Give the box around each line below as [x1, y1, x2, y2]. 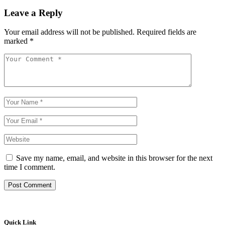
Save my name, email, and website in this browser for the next [16, 154, 212, 163]
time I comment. [4, 163, 55, 172]
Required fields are [137, 28, 196, 37]
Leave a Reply [4, 7, 63, 18]
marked [4, 37, 30, 46]
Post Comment [8, 181, 52, 189]
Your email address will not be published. [4, 28, 135, 37]
